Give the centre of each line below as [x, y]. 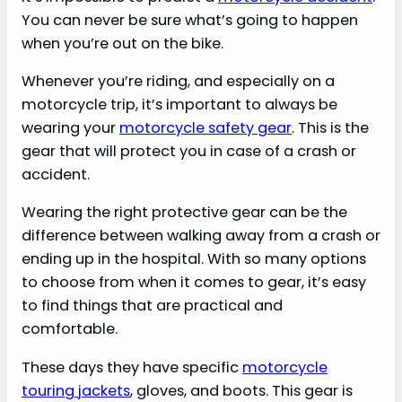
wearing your [70, 128]
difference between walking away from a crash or [201, 236]
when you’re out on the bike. [122, 43]
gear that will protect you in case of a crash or [189, 152]
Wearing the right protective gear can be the [184, 213]
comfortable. [70, 329]
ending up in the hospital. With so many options [194, 259]
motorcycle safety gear [205, 128]
